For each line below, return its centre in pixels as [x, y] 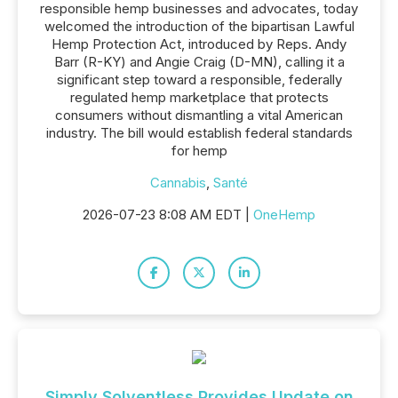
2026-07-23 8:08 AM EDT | [168, 215]
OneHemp [284, 215]
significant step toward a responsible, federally [199, 80]
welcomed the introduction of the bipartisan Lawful [199, 26]
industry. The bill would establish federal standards [199, 133]
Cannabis [178, 183]
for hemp [199, 151]
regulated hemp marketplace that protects [199, 97]
